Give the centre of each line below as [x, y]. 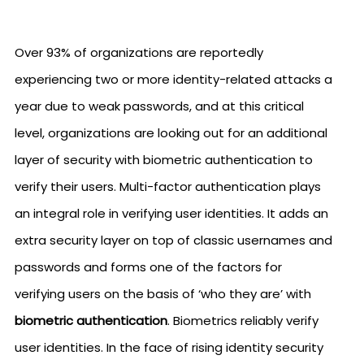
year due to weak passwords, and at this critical [159, 106]
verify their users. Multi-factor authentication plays [168, 186]
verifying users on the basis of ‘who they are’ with [163, 294]
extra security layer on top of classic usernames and [173, 240]
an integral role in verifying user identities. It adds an [171, 213]
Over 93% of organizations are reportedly [139, 52]
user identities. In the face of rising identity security [169, 347]
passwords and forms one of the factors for [148, 267]
